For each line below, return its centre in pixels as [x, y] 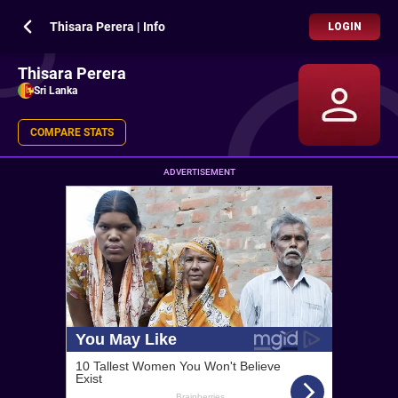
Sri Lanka [56, 91]
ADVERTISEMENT [199, 172]
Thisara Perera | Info [107, 27]
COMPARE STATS [72, 132]
